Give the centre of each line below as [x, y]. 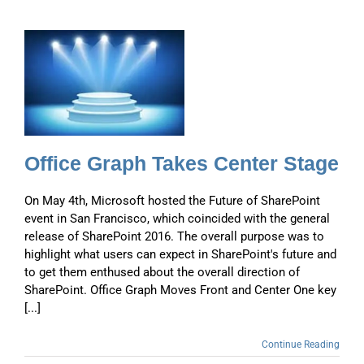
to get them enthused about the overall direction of [162, 273]
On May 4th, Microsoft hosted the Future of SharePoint [172, 201]
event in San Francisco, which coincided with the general [177, 219]
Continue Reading [301, 345]
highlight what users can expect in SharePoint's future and [180, 255]
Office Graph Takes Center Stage [182, 164]
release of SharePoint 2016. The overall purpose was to [174, 237]
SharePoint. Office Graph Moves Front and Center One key [180, 290]
